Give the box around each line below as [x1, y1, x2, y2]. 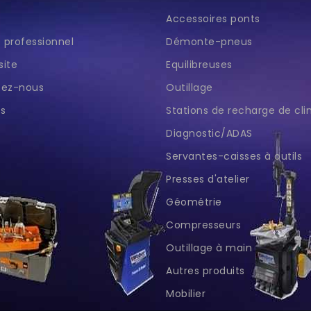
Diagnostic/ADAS [166, 126, 253, 140]
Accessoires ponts [166, 11, 260, 26]
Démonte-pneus [166, 34, 253, 49]
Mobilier [166, 286, 205, 301]
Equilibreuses [166, 57, 233, 72]
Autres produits [166, 263, 245, 278]
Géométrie [166, 194, 222, 209]
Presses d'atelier [166, 171, 250, 186]
